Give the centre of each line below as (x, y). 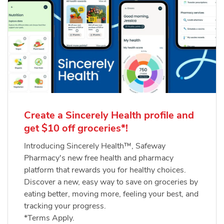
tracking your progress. (65, 206)
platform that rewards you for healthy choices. (105, 170)
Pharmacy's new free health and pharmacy (99, 158)
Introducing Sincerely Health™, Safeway (95, 146)
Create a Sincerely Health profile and (109, 115)
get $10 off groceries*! (76, 128)
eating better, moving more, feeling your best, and (111, 194)
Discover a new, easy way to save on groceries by (111, 182)
